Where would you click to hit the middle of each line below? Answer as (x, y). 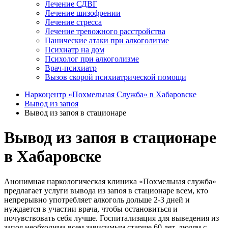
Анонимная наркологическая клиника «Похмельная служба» (110, 181)
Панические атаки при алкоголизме (107, 40)
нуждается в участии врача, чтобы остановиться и (91, 209)
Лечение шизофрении (83, 13)
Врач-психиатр (71, 68)
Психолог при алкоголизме (92, 59)
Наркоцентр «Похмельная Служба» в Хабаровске (110, 94)
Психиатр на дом (75, 50)
